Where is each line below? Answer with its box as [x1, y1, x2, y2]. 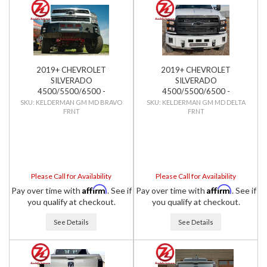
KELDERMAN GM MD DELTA [162, 98, 246, 106]
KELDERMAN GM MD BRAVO [36, 98, 122, 106]
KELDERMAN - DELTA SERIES [145, 97, 246, 107]
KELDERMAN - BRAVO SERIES [19, 97, 123, 107]
